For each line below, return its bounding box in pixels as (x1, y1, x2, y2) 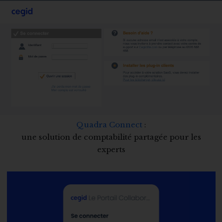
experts (97, 144, 125, 154)
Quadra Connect (76, 119, 142, 129)
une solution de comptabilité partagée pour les (21, 132, 201, 142)
